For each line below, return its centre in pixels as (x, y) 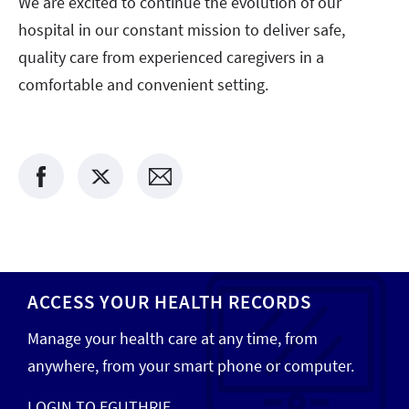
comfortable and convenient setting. (145, 84)
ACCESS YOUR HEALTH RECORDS (169, 301)
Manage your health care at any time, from (173, 338)
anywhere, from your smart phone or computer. (191, 365)
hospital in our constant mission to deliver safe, (182, 29)
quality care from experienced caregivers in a (171, 57)
